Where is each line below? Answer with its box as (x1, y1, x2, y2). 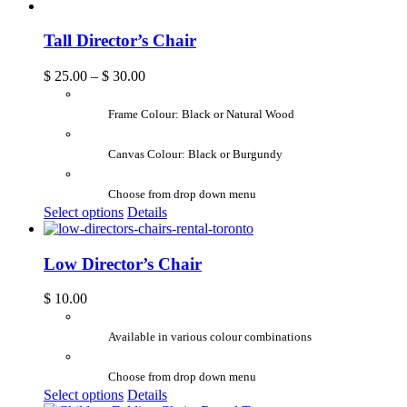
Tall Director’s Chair (44, 31, 196, 51)
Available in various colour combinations (108, 330, 315, 344)
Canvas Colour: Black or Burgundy (108, 147, 286, 162)
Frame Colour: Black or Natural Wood (108, 107, 298, 122)
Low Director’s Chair (44, 253, 202, 273)
